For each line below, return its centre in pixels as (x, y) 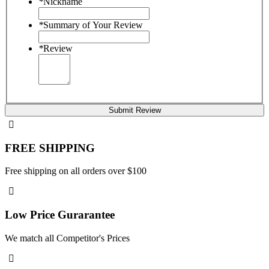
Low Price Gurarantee (60, 215)
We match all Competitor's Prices (67, 238)
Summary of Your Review (93, 25)
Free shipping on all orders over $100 (76, 171)
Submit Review (134, 110)
